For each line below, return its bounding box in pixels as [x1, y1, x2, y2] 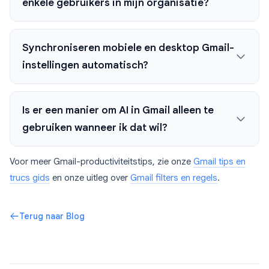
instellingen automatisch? [22, 59, 148, 72]
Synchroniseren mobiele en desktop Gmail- [22, 41, 234, 55]
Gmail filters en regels [130, 172, 217, 184]
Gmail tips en [193, 156, 246, 168]
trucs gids [10, 172, 50, 184]
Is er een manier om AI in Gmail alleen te [22, 104, 214, 117]
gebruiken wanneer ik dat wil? [22, 121, 168, 134]
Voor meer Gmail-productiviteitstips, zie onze [10, 156, 193, 168]
